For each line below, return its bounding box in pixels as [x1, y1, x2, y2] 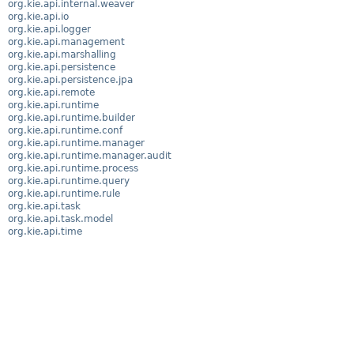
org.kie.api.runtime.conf [8, 124, 122, 136]
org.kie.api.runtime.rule [8, 187, 120, 199]
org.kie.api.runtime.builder [8, 111, 135, 123]
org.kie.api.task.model [8, 213, 113, 224]
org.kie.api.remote [8, 86, 95, 98]
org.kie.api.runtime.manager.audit [8, 149, 171, 161]
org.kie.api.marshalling [8, 48, 116, 60]
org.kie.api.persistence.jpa [8, 73, 133, 85]
